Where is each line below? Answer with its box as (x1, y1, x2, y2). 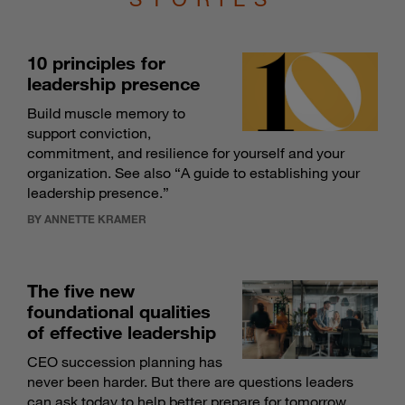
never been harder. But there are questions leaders (27, 372, 353, 391)
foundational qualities (27, 300, 211, 323)
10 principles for (27, 52, 165, 74)
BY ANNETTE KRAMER (27, 212, 146, 227)
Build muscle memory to (27, 104, 185, 123)
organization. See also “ (27, 164, 181, 183)
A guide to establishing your (181, 164, 360, 183)
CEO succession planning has (27, 353, 222, 372)
